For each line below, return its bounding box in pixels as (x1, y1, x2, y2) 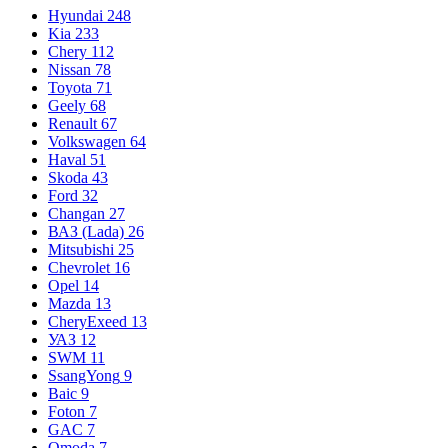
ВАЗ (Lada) (48, 222, 124, 240)
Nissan (48, 60, 91, 78)
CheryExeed (48, 312, 127, 330)
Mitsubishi (48, 240, 114, 258)
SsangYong (48, 366, 120, 384)
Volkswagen (48, 132, 126, 150)
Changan (48, 204, 105, 222)
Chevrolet (48, 258, 110, 276)
